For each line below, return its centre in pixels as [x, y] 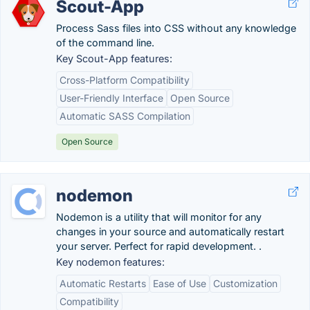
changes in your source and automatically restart [170, 231]
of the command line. [105, 43]
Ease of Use [180, 283]
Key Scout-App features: [114, 58]
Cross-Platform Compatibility [125, 80]
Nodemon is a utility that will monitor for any [159, 217]
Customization [245, 283]
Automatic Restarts [103, 283]
